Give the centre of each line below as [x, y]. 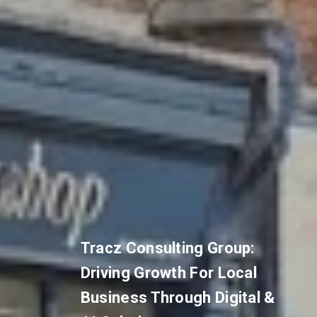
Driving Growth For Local [169, 273]
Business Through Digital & [178, 298]
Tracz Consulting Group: [167, 248]
